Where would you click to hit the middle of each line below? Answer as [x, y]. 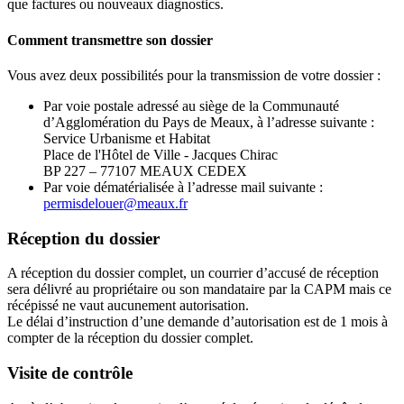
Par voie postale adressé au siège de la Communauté [191, 106]
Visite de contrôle [70, 373]
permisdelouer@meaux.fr [115, 203]
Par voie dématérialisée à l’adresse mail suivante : [183, 187]
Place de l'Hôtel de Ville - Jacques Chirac [161, 154]
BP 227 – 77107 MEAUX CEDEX [145, 170]
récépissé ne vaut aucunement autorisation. [128, 306]
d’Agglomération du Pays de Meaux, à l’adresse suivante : [209, 122]
